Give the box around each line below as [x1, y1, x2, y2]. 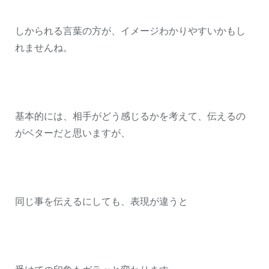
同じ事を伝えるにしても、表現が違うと [15, 196, 188, 207]
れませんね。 [15, 42, 73, 53]
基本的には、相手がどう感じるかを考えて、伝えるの [15, 110, 246, 121]
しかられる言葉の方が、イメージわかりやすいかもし [15, 25, 246, 36]
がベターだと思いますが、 [15, 127, 130, 138]
